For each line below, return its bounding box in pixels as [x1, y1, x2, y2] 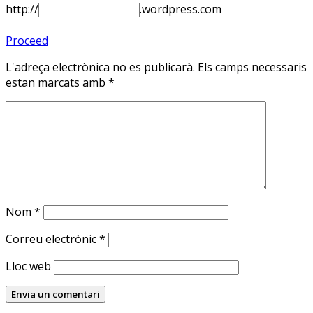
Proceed [6, 33, 48, 49]
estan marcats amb [6, 75, 108, 91]
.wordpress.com [140, 1, 221, 17]
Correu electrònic [6, 231, 99, 247]
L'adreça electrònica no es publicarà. [6, 59, 195, 75]
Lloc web [6, 259, 51, 275]
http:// [6, 1, 38, 17]
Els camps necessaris [198, 59, 307, 75]
